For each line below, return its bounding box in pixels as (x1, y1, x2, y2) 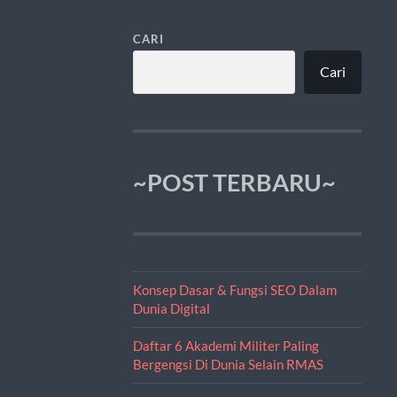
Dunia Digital (132, 300, 210, 316)
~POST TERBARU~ (132, 167, 336, 197)
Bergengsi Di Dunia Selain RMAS (132, 355, 323, 372)
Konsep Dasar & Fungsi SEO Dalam (132, 281, 337, 298)
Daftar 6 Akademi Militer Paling (132, 337, 319, 354)
